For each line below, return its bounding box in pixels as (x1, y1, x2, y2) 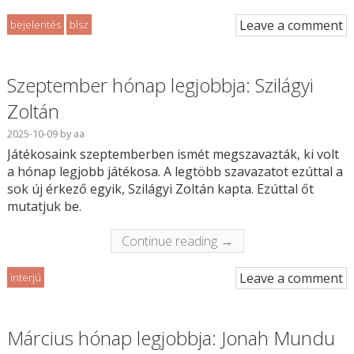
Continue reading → (121, 232, 233, 250)
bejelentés (9, 17, 61, 32)
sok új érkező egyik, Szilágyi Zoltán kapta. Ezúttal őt (6, 180, 314, 198)
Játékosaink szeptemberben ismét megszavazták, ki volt (6, 145, 339, 164)
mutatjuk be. (6, 198, 81, 216)
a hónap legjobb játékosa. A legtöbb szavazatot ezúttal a (6, 163, 343, 181)
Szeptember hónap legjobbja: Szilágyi (6, 72, 314, 99)
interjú (9, 270, 41, 285)
